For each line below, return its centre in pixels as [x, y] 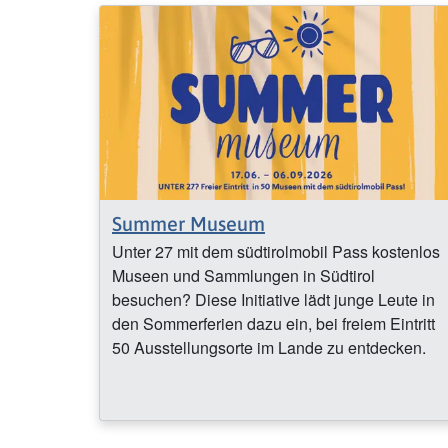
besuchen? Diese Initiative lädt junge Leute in [273, 299]
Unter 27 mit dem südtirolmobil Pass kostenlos [276, 251]
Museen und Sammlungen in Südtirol [243, 275]
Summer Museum [188, 223]
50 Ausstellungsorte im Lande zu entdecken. [271, 347]
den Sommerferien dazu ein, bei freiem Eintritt [273, 323]
